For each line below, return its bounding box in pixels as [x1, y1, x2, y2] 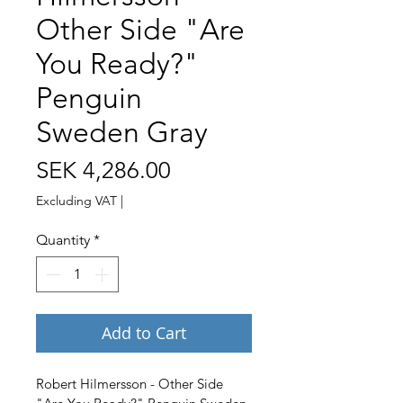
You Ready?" [36, 46, 199, 81]
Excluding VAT [36, 192, 117, 209]
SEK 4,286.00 [36, 156, 171, 184]
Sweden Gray [36, 114, 208, 149]
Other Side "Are [36, 12, 245, 47]
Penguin [36, 80, 142, 115]
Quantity [36, 230, 90, 248]
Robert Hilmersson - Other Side [36, 374, 227, 392]
